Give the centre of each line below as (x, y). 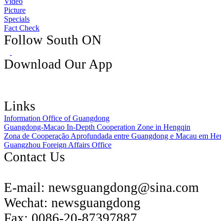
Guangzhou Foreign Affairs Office (58, 145)
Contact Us (35, 157)
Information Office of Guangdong (57, 118)
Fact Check (22, 28)
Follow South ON (53, 40)
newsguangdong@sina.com (124, 187)
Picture (15, 10)
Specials (17, 19)
